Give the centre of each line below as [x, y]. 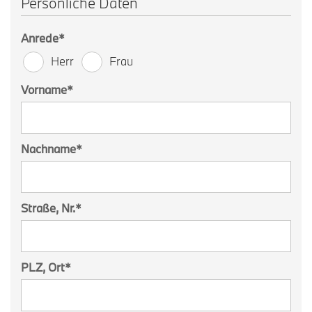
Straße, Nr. [48, 208]
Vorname [44, 89]
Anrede [40, 38]
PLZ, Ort [43, 267]
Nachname [48, 148]
